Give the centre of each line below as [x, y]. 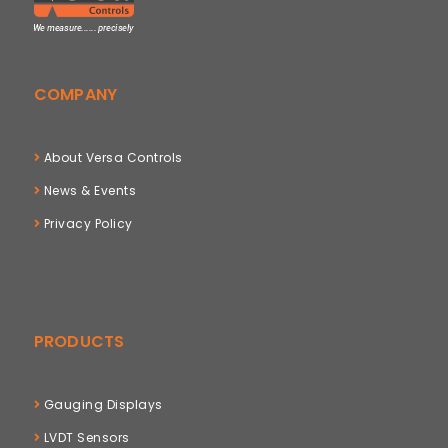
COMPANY [75, 94]
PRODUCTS [79, 341]
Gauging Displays [101, 404]
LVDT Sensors [85, 437]
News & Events [88, 190]
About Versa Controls [111, 157]
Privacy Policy [86, 223]
